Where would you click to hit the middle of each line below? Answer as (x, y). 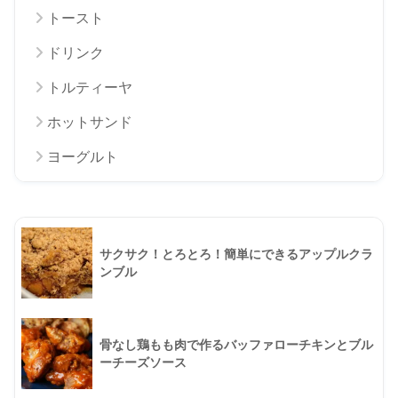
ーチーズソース (143, 363)
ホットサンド (90, 122)
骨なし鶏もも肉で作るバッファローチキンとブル (236, 345)
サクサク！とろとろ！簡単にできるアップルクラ (236, 255)
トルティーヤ (90, 87)
